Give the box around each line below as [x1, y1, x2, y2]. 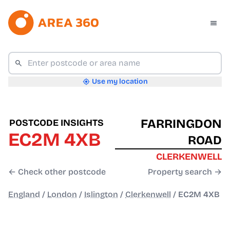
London [47, 189, 77, 200]
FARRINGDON [141, 117, 222, 131]
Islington [84, 189, 118, 200]
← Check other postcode [8, 167, 106, 177]
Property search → [148, 167, 222, 177]
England [8, 189, 40, 200]
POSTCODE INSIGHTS [9, 117, 104, 129]
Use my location [91, 77, 148, 86]
